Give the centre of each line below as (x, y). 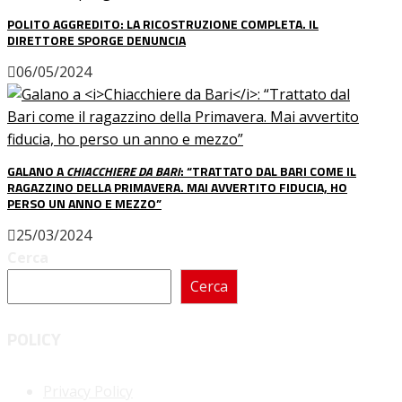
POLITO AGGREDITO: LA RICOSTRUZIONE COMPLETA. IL (163, 23)
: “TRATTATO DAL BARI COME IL (268, 170)
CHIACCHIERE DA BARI (123, 170)
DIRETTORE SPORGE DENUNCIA (96, 39)
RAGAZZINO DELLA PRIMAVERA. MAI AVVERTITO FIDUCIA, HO (177, 187)
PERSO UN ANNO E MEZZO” (84, 203)
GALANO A (37, 170)
